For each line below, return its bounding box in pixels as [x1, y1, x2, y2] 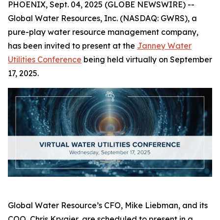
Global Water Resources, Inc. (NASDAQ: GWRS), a [8, 13, 197, 23]
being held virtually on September [82, 55, 212, 64]
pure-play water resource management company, [8, 27, 198, 37]
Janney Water [137, 41, 192, 51]
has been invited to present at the [8, 41, 137, 51]
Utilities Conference [8, 55, 82, 64]
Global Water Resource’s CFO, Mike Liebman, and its [8, 200, 208, 211]
